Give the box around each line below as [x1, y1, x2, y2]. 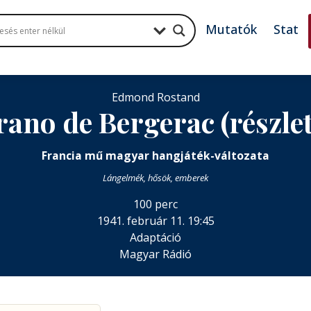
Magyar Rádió [119, 246, 192, 262]
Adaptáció [130, 230, 181, 245]
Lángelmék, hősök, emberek [103, 171, 208, 184]
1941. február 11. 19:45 [96, 213, 215, 228]
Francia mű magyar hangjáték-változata [42, 148, 269, 163]
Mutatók [205, 21, 258, 37]
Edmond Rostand [111, 90, 200, 105]
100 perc [133, 196, 178, 212]
